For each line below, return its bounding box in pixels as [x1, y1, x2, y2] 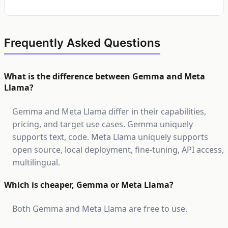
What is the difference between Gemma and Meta [4, 71, 205, 82]
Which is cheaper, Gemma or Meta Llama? [4, 179, 174, 190]
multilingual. [12, 157, 60, 168]
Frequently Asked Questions [4, 36, 160, 49]
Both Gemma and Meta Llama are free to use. [12, 203, 187, 214]
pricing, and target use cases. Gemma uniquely [12, 119, 193, 130]
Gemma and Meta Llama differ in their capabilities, [12, 106, 206, 117]
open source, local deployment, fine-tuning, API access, [12, 144, 224, 155]
